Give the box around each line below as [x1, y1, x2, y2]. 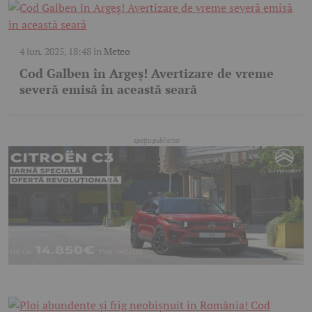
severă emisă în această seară [19, 81, 197, 98]
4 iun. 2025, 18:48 [19, 45, 91, 58]
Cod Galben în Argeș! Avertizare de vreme [19, 65, 274, 82]
